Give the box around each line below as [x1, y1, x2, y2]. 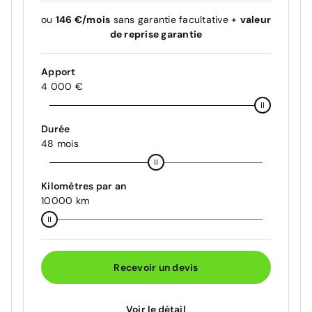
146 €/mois [55, 13, 111, 26]
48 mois [41, 137, 79, 150]
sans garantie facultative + [110, 13, 240, 26]
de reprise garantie [109, 28, 203, 41]
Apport [41, 65, 76, 79]
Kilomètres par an [41, 180, 127, 193]
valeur [240, 13, 271, 26]
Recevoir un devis [114, 260, 198, 274]
